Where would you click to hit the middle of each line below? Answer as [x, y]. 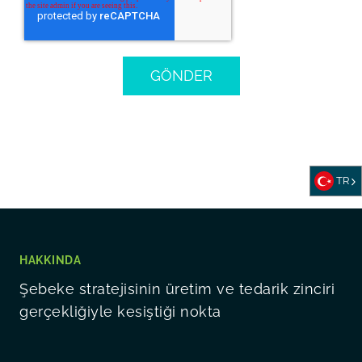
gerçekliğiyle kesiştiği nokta [120, 311]
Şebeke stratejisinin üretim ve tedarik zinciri [177, 288]
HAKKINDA [51, 260]
